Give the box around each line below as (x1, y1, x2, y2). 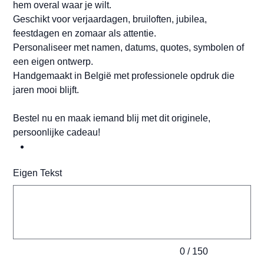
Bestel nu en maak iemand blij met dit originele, (13, 113, 211, 124)
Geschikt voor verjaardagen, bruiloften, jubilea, (13, 14, 207, 25)
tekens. (12, 193, 33, 200)
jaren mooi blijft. (13, 85, 82, 95)
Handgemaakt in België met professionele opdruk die (13, 71, 235, 81)
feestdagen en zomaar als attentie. (13, 28, 157, 39)
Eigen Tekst (13, 168, 62, 179)
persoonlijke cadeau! (13, 127, 101, 138)
